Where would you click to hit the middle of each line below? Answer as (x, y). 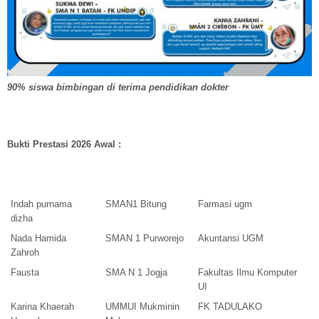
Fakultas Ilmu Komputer (247, 273)
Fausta (25, 273)
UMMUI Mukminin (142, 307)
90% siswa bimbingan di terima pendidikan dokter (118, 88)
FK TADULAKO (230, 307)
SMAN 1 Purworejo (145, 239)
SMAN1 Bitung (136, 204)
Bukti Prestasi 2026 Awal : (64, 145)
